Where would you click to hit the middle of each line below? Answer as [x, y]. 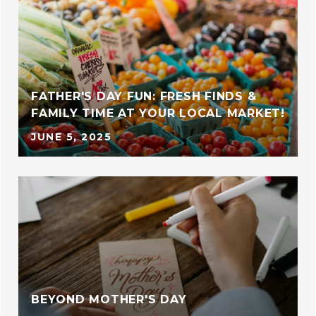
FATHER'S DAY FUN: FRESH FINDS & [144, 96]
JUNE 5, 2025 [71, 137]
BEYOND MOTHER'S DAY [109, 299]
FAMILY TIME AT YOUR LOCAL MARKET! [158, 113]
